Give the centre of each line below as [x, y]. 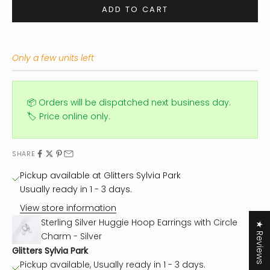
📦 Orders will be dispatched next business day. [129, 103]
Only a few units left [53, 58]
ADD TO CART [135, 9]
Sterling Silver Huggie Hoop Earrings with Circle [139, 223]
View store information [68, 208]
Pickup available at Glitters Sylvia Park [100, 176]
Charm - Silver [71, 237]
